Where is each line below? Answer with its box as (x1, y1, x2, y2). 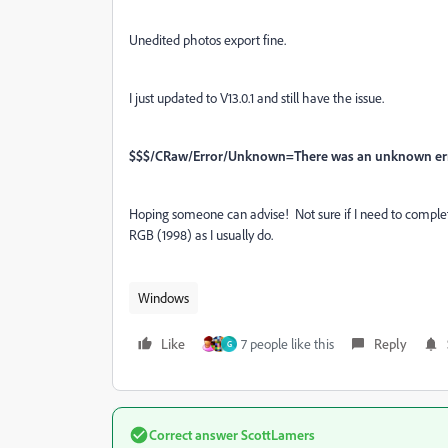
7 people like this (241, 335, 334, 352)
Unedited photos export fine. (129, 31, 289, 48)
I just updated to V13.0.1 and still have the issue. (129, 89, 384, 106)
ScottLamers (238, 426, 315, 443)
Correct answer (149, 426, 238, 443)
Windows (138, 289, 189, 306)
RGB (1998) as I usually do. (129, 226, 273, 243)
